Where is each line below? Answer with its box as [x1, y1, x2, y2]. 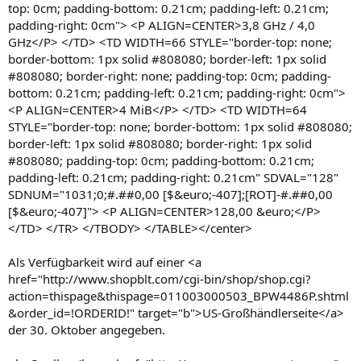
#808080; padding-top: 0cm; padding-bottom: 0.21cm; [8, 152, 314, 168]
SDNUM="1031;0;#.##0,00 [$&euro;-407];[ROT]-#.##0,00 [8, 186, 333, 202]
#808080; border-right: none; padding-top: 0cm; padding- [8, 68, 331, 84]
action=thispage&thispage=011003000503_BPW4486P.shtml [8, 288, 349, 304]
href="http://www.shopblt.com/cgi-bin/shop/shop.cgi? [8, 271, 311, 287]
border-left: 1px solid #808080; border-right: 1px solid [8, 135, 312, 151]
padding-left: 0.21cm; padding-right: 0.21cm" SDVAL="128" [8, 169, 338, 185]
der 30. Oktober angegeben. [8, 322, 165, 338]
